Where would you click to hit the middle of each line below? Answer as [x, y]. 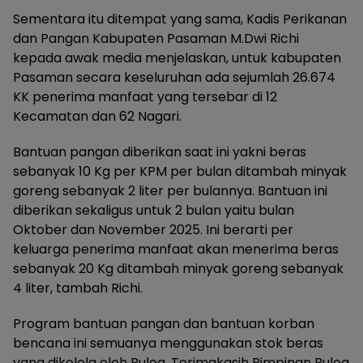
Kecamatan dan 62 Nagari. [97, 117]
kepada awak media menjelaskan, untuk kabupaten [177, 58]
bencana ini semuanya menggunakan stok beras [168, 344]
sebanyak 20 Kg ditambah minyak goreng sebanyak [178, 269]
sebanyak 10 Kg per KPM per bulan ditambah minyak [180, 172]
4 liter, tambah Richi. [78, 288]
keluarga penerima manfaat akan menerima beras [176, 250]
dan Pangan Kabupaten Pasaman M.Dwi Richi [156, 39]
